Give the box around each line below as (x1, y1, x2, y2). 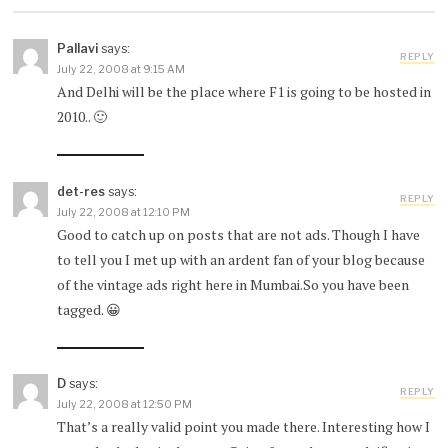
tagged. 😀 (56, 299, 121, 319)
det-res (56, 183, 105, 199)
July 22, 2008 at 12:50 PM (56, 398, 192, 412)
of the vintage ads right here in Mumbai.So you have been (56, 274, 409, 294)
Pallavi (56, 41, 98, 57)
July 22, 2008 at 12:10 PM (56, 205, 190, 219)
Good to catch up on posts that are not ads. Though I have (56, 224, 420, 244)
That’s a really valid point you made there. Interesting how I (56, 417, 430, 437)
